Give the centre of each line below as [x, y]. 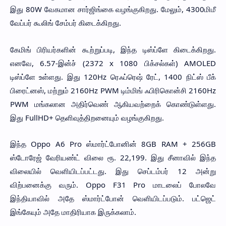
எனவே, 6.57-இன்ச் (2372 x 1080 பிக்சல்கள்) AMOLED [113, 63]
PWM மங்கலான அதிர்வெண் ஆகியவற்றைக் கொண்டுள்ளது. [113, 104]
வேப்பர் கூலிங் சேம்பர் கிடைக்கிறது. [66, 23]
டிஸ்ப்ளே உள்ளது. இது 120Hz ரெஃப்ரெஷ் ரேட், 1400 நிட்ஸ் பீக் [113, 76]
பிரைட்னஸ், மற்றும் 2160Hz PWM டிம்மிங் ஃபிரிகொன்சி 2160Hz [113, 90]
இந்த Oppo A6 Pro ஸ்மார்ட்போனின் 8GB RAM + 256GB [113, 144]
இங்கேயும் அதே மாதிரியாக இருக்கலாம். [73, 212]
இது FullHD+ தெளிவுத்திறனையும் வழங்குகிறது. [87, 117]
